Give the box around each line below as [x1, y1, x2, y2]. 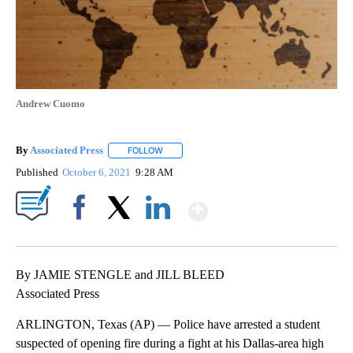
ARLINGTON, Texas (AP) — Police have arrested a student [16, 318, 320, 332]
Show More [206, 190, 332, 219]
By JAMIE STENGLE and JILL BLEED [16, 268, 225, 282]
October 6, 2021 [62, 166, 134, 179]
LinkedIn [139, 229, 176, 241]
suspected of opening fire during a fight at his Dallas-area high [16, 336, 324, 351]
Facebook [61, 229, 104, 241]
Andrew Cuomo [16, 97, 85, 110]
